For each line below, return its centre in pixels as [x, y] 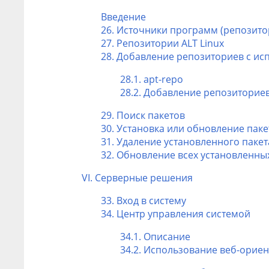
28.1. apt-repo [152, 79]
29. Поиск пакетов [143, 115]
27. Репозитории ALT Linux [162, 43]
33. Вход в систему [144, 200]
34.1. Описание [155, 236]
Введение [123, 17]
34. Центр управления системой [176, 213]
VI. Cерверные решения [137, 177]
